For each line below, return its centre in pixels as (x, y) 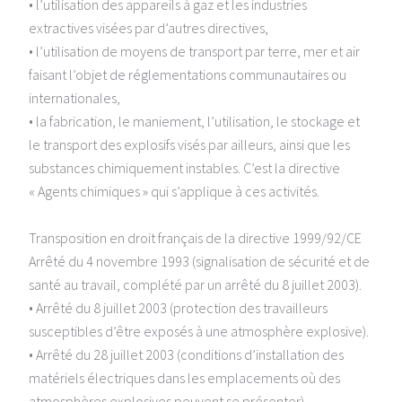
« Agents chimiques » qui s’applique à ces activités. (174, 192)
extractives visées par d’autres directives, (149, 28)
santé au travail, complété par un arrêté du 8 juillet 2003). (195, 285)
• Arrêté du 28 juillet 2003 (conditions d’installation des (186, 355)
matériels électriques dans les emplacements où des (184, 378)
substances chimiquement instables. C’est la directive (184, 168)
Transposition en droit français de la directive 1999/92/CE (195, 238)
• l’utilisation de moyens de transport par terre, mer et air (194, 52)
